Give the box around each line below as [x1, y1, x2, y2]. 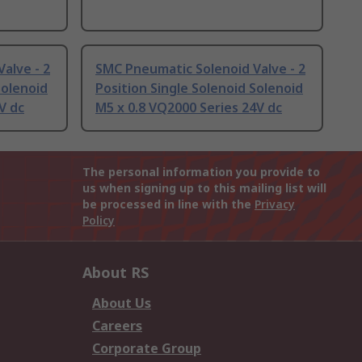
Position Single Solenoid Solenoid [95, 79, 303, 98]
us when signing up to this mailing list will [82, 180, 326, 196]
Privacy [255, 196, 295, 213]
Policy [82, 213, 115, 229]
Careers [92, 317, 142, 335]
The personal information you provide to [82, 164, 320, 180]
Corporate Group [92, 339, 201, 358]
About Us [92, 294, 151, 313]
